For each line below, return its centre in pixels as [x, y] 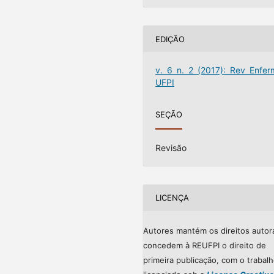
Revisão [171, 147]
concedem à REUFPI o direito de [205, 245]
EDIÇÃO [170, 39]
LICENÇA [172, 198]
